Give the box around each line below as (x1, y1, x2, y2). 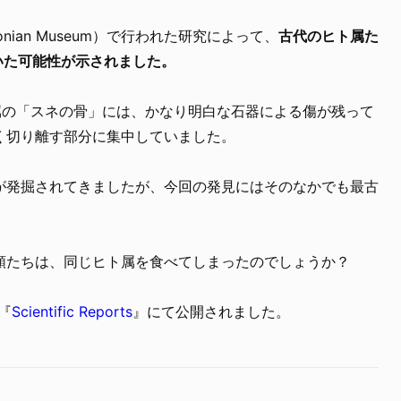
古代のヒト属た (278, 27, 379, 45)
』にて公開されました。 (132, 303, 290, 320)
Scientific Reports (12, 303, 132, 320)
